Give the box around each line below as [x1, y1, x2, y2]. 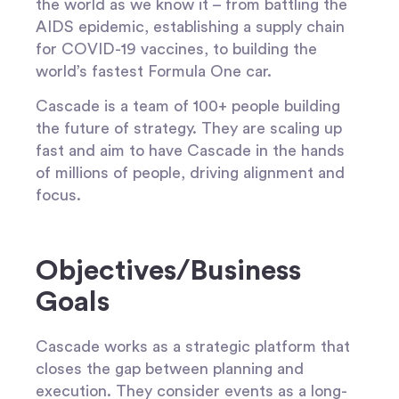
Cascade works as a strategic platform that [36, 338, 350, 354]
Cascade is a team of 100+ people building [36, 98, 340, 115]
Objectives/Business [36, 256, 301, 285]
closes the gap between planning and [36, 360, 304, 377]
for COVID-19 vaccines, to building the [36, 40, 317, 57]
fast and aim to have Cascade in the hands [36, 142, 345, 159]
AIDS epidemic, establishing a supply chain [36, 18, 345, 35]
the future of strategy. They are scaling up [36, 120, 342, 137]
